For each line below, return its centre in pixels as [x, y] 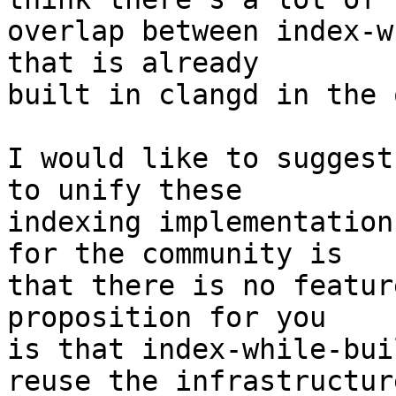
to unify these [125, 190]
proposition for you [167, 318]
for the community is [175, 254]
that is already [133, 63]
